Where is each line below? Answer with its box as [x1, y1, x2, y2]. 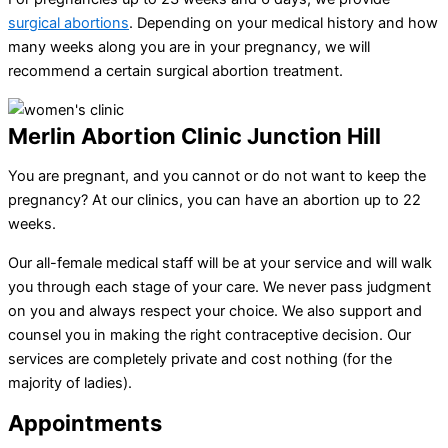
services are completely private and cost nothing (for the [8, 349, 392, 368]
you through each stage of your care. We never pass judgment [8, 277, 431, 296]
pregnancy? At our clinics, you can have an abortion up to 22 [8, 191, 421, 210]
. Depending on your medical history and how [129, 13, 438, 32]
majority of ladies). [8, 373, 132, 392]
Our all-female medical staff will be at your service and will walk [8, 253, 432, 272]
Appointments [8, 410, 162, 437]
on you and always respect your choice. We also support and [8, 301, 422, 320]
